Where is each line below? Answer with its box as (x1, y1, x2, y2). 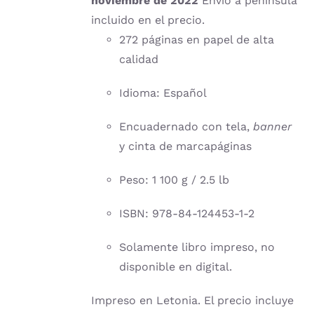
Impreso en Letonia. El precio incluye (91, 294, 294, 307)
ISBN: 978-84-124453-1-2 (119, 207, 255, 220)
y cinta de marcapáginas (119, 139, 252, 153)
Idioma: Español (119, 86, 207, 100)
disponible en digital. (119, 260, 233, 273)
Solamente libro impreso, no (119, 240, 275, 254)
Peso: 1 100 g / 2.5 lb (119, 173, 230, 186)
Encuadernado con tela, (119, 120, 254, 133)
